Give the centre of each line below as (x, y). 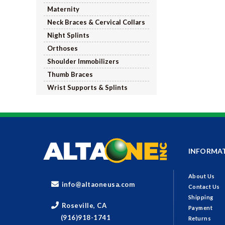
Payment (200, 208)
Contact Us (204, 187)
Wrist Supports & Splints (87, 87)
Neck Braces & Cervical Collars (96, 22)
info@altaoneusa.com (98, 185)
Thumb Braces (70, 74)
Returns (200, 218)
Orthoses (63, 48)
